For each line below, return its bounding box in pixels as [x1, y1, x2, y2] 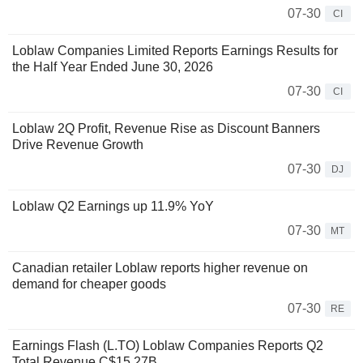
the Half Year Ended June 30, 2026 [12, 59, 213, 74]
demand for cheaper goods [12, 276, 166, 291]
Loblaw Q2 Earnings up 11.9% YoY [12, 199, 214, 213]
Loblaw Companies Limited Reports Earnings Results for [12, 43, 338, 58]
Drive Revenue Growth [12, 137, 143, 152]
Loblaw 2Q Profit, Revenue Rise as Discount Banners [12, 121, 320, 135]
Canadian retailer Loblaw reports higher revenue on [12, 260, 308, 275]
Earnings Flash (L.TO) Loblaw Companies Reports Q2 [12, 338, 323, 352]
